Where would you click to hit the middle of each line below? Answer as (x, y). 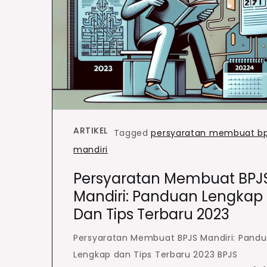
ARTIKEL (91, 130)
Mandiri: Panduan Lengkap (168, 196)
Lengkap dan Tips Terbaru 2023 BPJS (156, 254)
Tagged (132, 133)
